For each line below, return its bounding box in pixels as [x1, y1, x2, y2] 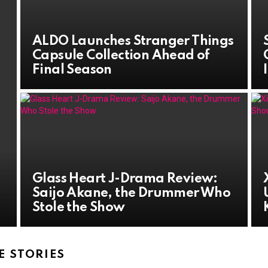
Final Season [32, 63, 112, 77]
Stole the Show [32, 201, 125, 215]
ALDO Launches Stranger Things [32, 35, 234, 48]
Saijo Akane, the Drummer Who [32, 187, 231, 200]
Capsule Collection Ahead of [32, 49, 210, 63]
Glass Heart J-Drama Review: [32, 172, 218, 186]
